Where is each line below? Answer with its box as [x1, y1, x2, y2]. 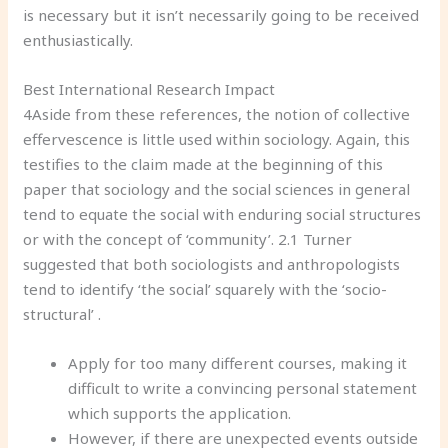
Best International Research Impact [23, 78, 276, 99]
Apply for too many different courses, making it [68, 352, 408, 373]
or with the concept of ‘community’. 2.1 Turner [23, 228, 353, 249]
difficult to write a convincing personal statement [68, 377, 418, 398]
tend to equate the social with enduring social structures [23, 203, 422, 224]
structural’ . [23, 303, 102, 324]
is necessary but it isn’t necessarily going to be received [23, 4, 420, 25]
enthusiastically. [23, 29, 134, 50]
